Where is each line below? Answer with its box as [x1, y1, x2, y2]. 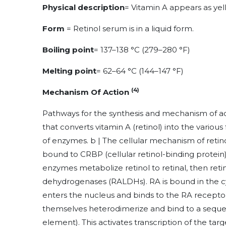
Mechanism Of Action [42, 87, 131, 97]
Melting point [42, 66, 96, 76]
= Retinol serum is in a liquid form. [65, 23, 194, 33]
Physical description [42, 2, 125, 12]
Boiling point [42, 44, 94, 54]
